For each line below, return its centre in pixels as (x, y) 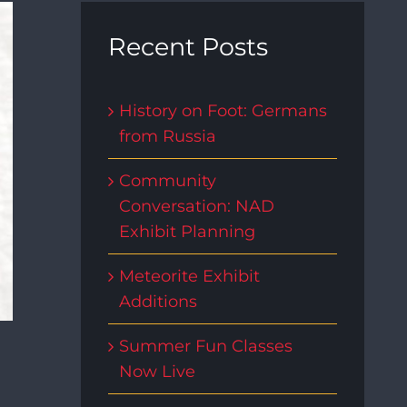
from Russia (167, 136)
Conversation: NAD (196, 206)
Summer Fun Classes (205, 346)
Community (167, 180)
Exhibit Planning (187, 231)
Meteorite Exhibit (189, 276)
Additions (158, 301)
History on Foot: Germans (223, 110)
